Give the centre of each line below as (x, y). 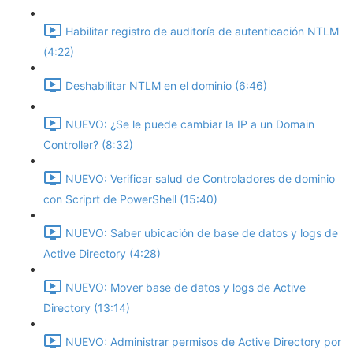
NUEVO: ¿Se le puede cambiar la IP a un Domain (190, 124)
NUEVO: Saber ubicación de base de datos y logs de (202, 233)
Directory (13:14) (87, 308)
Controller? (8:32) (88, 145)
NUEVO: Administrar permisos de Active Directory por (203, 342)
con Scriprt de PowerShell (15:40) (130, 199)
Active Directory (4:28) (102, 253)
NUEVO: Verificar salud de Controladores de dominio (200, 179)
